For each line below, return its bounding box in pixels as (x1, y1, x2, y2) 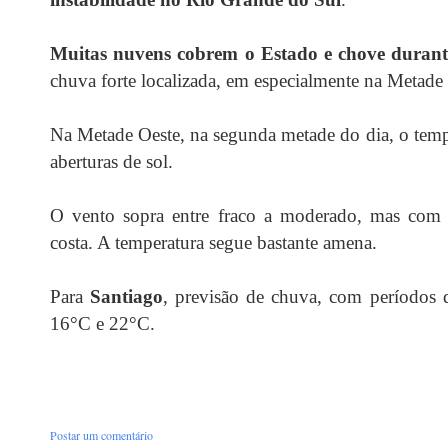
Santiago (90, 285, 164, 307)
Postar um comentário (50, 426, 153, 443)
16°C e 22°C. (50, 312, 155, 334)
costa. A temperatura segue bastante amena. (50, 231, 377, 253)
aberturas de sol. (50, 150, 173, 172)
